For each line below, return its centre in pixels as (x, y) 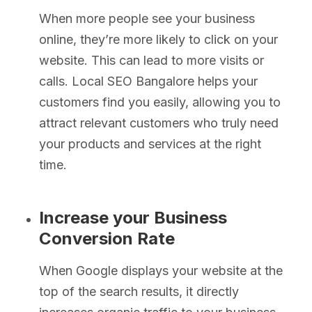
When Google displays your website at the (161, 270)
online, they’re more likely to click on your (158, 39)
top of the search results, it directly (139, 291)
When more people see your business (147, 18)
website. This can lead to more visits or (151, 60)
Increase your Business (133, 217)
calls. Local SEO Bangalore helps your (148, 81)
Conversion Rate (107, 238)
